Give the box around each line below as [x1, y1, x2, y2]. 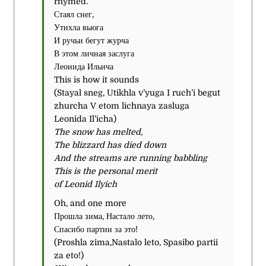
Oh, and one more [53, 198, 126, 208]
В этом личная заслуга [53, 48, 134, 58]
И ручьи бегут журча [53, 35, 129, 45]
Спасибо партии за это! [53, 224, 138, 234]
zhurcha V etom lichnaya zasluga [53, 100, 189, 110]
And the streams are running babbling [53, 153, 207, 163]
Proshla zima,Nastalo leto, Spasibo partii [56, 237, 218, 247]
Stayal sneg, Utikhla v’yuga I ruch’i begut [56, 87, 220, 97]
